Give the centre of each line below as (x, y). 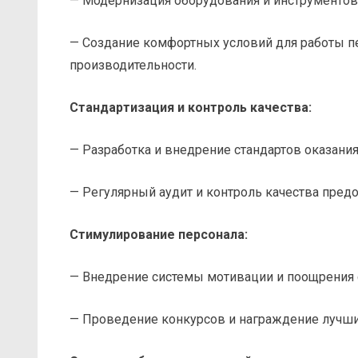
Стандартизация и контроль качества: (191, 107)
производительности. (133, 65)
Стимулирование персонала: (159, 234)
